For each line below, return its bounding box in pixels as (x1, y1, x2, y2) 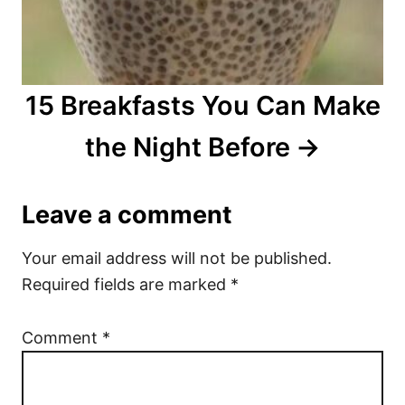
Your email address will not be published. (22, 248, 332, 268)
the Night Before (85, 130, 291, 163)
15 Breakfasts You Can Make (24, 89, 381, 121)
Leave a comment (22, 199, 231, 230)
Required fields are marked (22, 274, 231, 294)
